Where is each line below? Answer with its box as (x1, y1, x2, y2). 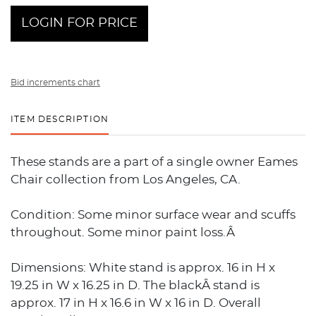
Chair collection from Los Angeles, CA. (11, 173, 241, 186)
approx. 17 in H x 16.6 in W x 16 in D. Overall (11, 296, 261, 309)
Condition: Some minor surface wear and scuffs (11, 208, 296, 221)
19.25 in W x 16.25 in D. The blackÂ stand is (11, 279, 260, 291)
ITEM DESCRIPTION (11, 114, 109, 123)
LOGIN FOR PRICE (21, 16, 138, 30)
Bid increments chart (11, 78, 100, 87)
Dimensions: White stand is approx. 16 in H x (11, 261, 275, 274)
